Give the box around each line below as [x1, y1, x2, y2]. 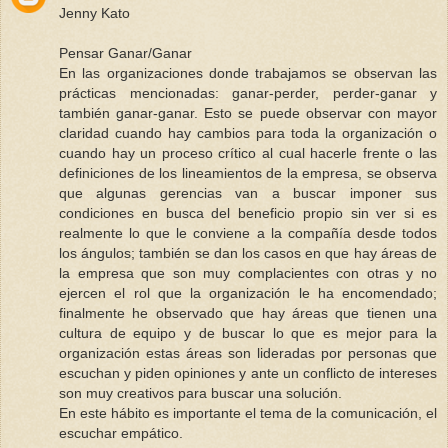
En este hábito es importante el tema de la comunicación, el [59, 404, 437, 421]
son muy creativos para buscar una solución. [59, 384, 342, 401]
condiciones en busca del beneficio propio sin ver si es [59, 204, 437, 221]
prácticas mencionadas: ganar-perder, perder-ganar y [59, 84, 437, 101]
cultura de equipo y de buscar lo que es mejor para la [59, 324, 437, 341]
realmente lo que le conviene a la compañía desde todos [59, 224, 437, 241]
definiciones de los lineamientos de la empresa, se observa [59, 164, 437, 181]
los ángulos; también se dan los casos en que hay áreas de [59, 244, 437, 261]
